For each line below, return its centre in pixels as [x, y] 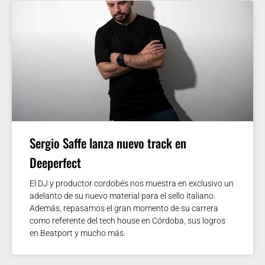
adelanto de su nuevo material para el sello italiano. [122, 195]
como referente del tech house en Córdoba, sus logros [127, 220]
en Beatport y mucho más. [77, 233]
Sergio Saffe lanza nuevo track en [108, 143]
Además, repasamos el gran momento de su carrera [124, 208]
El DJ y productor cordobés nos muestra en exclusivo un [132, 183]
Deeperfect [55, 162]
